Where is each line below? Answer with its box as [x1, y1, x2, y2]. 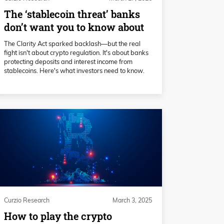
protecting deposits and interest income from [4, 57, 132, 66]
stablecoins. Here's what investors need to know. [4, 66, 144, 75]
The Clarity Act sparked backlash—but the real [4, 39, 140, 48]
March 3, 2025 [112, 196, 152, 204]
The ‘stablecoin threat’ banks [4, 7, 140, 21]
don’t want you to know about [4, 20, 144, 34]
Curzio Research [4, 196, 49, 204]
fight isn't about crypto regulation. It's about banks [4, 48, 148, 57]
